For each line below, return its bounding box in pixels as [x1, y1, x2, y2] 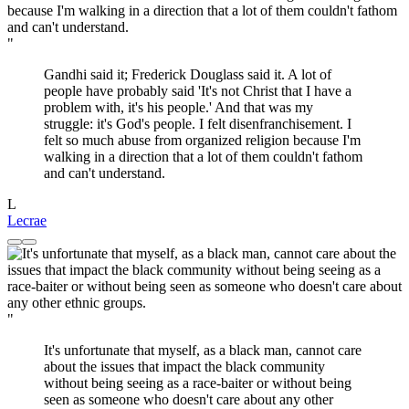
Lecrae [7, 213, 47, 229]
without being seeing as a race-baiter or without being [44, 375, 351, 392]
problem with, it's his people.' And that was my [44, 100, 313, 116]
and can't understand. [44, 165, 165, 182]
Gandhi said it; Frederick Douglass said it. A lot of [44, 67, 331, 83]
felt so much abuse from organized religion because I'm [44, 132, 361, 149]
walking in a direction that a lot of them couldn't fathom [44, 149, 362, 165]
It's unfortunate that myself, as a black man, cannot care [44, 342, 362, 359]
